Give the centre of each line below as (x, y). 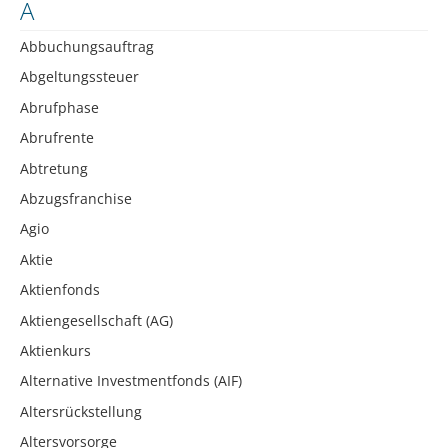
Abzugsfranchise (76, 198)
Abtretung (54, 168)
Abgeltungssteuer (79, 77)
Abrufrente (57, 138)
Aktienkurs (55, 350)
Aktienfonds (60, 290)
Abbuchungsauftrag (87, 46)
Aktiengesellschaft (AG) (96, 320)
